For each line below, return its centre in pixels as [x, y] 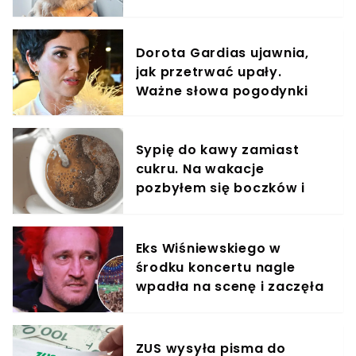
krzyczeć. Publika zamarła [228, 305]
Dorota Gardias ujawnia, [222, 52]
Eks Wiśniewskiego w [208, 248]
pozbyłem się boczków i [221, 188]
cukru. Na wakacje [200, 168]
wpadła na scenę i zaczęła [230, 286]
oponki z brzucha [196, 207]
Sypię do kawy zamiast [217, 149]
